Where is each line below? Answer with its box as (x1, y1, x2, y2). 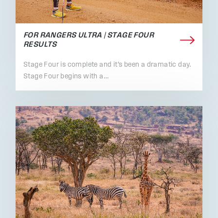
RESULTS (23, 41, 57, 49)
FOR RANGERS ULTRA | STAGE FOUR (23, 32, 154, 40)
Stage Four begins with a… (23, 73, 109, 81)
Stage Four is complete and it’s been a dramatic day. (23, 61, 192, 69)
